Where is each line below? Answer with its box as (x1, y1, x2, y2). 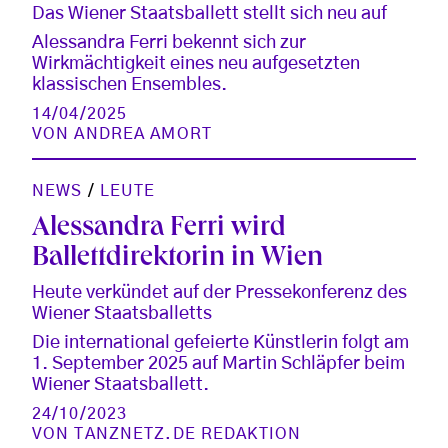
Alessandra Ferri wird (32, 214, 286, 244)
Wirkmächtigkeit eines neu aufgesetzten (32, 54, 360, 73)
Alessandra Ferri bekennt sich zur (32, 33, 306, 52)
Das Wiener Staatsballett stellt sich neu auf (32, 4, 387, 23)
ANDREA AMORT (74, 125, 212, 142)
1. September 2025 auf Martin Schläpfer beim (32, 354, 405, 373)
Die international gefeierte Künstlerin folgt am (32, 333, 409, 352)
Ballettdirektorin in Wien (32, 244, 323, 274)
